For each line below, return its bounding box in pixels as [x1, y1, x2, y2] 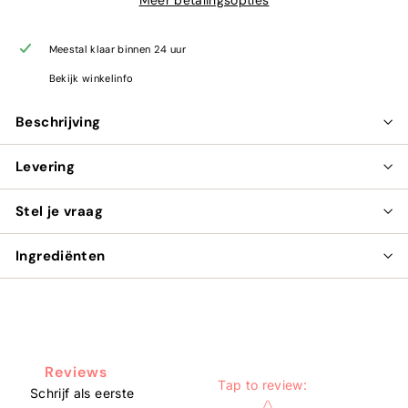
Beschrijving [15, 112, 101, 131]
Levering [15, 157, 75, 176]
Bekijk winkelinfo [48, 71, 134, 85]
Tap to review [218, 376, 303, 393]
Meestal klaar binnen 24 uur [48, 42, 186, 56]
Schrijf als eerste [30, 384, 135, 401]
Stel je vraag [15, 201, 103, 220]
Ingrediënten [15, 246, 106, 265]
